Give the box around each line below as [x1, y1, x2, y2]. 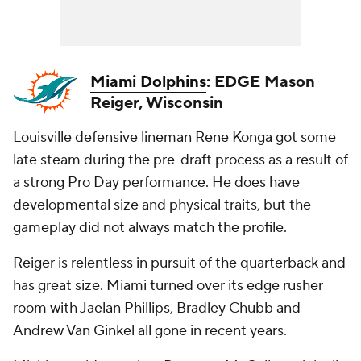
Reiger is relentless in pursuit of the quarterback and [13, 254, 346, 272]
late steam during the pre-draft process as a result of [13, 151, 348, 169]
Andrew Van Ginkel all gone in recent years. [13, 322, 287, 340]
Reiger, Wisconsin [90, 93, 223, 114]
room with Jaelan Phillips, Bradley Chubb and [13, 299, 301, 317]
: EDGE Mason [206, 72, 315, 93]
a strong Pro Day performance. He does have [13, 173, 300, 192]
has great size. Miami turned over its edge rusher [13, 276, 323, 295]
